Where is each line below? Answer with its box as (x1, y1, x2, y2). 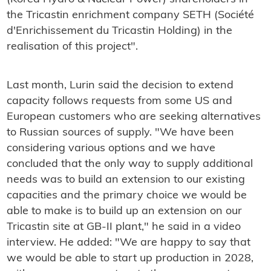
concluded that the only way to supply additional (6, 158, 253, 171)
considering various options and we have (6, 143, 215, 155)
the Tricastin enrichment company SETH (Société (6, 10, 254, 22)
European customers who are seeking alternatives (6, 111, 261, 123)
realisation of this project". (6, 41, 138, 53)
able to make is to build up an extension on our (6, 206, 242, 218)
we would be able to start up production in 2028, (6, 253, 253, 265)
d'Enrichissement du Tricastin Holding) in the (6, 25, 232, 38)
